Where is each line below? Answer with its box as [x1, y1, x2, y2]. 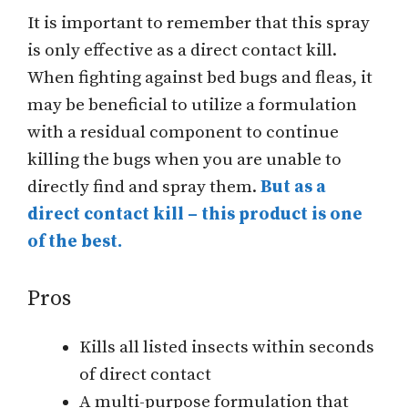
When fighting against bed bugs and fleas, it [27, 66, 372, 88]
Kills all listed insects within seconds [79, 337, 374, 359]
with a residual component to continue [27, 121, 339, 143]
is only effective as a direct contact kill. [27, 39, 337, 61]
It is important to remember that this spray [27, 12, 370, 34]
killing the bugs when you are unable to [27, 148, 342, 170]
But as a [260, 176, 326, 198]
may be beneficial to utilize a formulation [27, 94, 357, 116]
